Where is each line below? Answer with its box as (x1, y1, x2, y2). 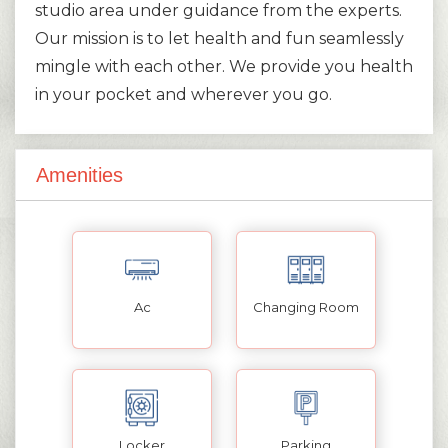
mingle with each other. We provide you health (35, 56, 413, 76)
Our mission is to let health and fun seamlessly (35, 28, 404, 48)
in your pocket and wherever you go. (35, 84, 332, 104)
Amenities (36, 163, 123, 186)
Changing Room (253, 298, 359, 315)
